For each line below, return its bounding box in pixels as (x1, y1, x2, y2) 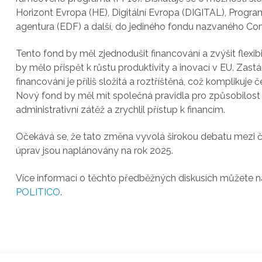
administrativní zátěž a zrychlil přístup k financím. (16, 104, 226, 115)
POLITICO (16, 186, 61, 198)
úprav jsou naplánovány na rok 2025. (16, 145, 174, 157)
